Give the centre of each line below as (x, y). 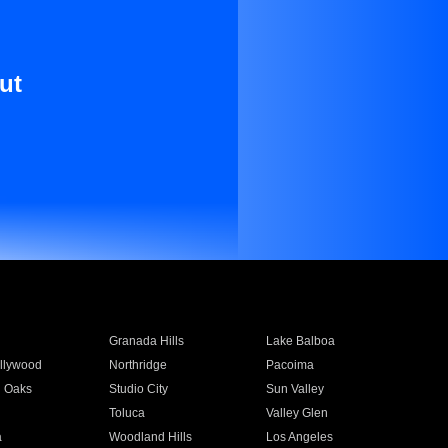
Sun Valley (295, 389)
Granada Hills (146, 341)
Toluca (126, 413)
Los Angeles (300, 437)
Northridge (137, 365)
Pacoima (290, 365)
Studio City (138, 389)
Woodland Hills (150, 437)
